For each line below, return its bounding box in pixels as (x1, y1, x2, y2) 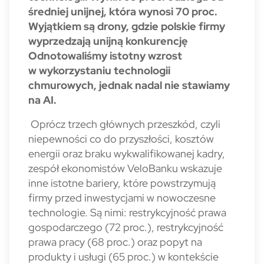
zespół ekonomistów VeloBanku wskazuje (28, 161, 222, 175)
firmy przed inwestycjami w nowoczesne (28, 191, 216, 204)
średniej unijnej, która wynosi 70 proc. (28, 5, 217, 18)
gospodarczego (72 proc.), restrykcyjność (28, 220, 223, 234)
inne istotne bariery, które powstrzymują (28, 176, 216, 190)
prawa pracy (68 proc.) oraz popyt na (28, 235, 202, 249)
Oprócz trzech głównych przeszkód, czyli (28, 117, 220, 131)
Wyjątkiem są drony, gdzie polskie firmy (28, 19, 225, 33)
